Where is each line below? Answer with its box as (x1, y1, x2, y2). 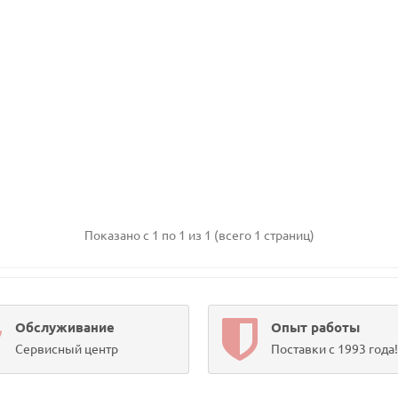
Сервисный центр (15, 341, 119, 356)
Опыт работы (270, 319, 360, 335)
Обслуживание (15, 319, 115, 335)
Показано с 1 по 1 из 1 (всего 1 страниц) (84, 227, 314, 243)
